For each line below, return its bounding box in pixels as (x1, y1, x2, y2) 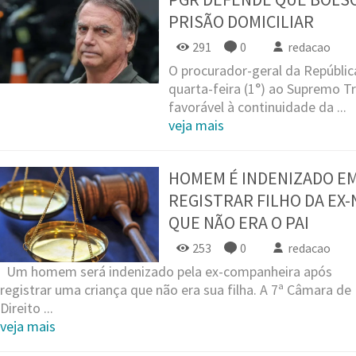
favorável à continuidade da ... (168, 97, 346, 116)
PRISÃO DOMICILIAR (168, 10, 314, 33)
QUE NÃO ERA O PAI (168, 211, 309, 234)
